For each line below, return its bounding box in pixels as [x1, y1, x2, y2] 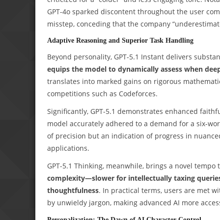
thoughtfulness [47, 185, 99, 195]
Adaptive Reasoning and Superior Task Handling [47, 36, 193, 45]
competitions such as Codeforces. [47, 89, 158, 99]
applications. [47, 143, 89, 153]
